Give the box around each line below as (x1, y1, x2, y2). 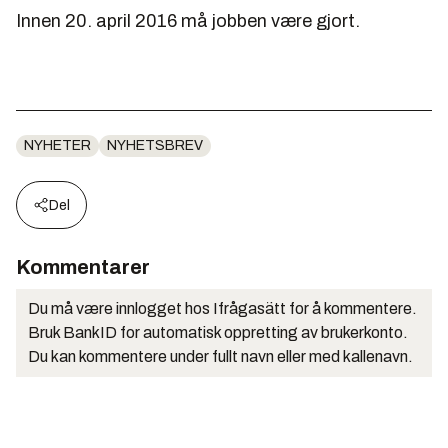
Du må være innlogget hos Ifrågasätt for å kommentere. (28, 300, 417, 318)
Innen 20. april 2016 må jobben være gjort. (16, 11, 360, 32)
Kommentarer (16, 256, 150, 279)
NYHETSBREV (107, 138, 203, 154)
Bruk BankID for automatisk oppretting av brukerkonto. (28, 324, 408, 342)
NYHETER (24, 138, 91, 154)
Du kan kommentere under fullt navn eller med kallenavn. (28, 348, 413, 366)
